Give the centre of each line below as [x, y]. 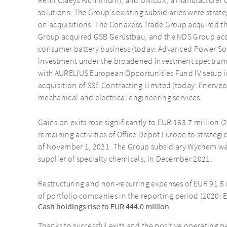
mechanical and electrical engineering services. [120, 98]
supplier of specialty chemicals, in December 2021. [125, 159]
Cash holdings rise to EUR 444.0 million [104, 207]
